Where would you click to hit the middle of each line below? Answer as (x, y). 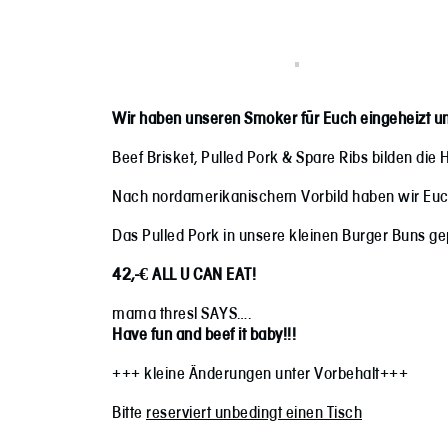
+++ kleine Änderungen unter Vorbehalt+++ (260, 374)
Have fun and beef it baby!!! (204, 335)
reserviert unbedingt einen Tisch (254, 413)
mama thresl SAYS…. (181, 314)
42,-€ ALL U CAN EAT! (184, 275)
